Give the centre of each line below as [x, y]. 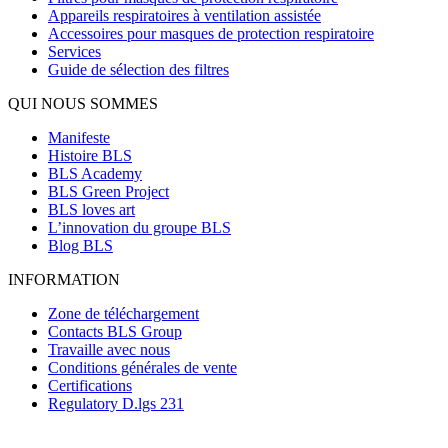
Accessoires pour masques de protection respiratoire [211, 34]
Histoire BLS [90, 156]
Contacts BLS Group [115, 332]
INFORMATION [64, 280]
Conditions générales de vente [142, 368]
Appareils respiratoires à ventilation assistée [184, 16]
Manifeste [79, 138]
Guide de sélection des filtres [138, 70]
